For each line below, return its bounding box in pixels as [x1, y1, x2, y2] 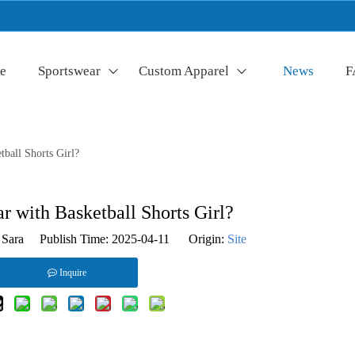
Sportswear [37, 63, 101, 78]
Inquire [59, 266, 86, 278]
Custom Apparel [138, 63, 229, 78]
